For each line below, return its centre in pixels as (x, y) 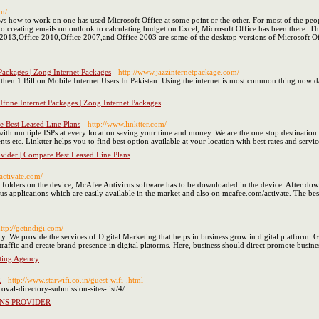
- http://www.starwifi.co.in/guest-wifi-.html (73, 280)
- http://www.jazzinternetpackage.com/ (176, 72)
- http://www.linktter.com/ (125, 124)
